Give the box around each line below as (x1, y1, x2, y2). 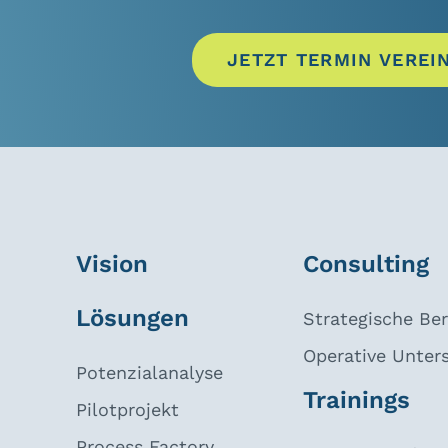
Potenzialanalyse (76, 362, 223, 384)
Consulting (302, 250, 429, 279)
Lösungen (76, 304, 189, 333)
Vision (76, 250, 148, 279)
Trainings (302, 386, 410, 415)
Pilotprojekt (76, 399, 179, 421)
